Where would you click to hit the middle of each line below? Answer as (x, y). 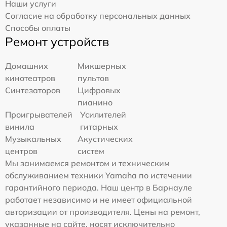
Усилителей (103, 114)
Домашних (27, 66)
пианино (95, 102)
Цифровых (99, 90)
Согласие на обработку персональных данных (98, 15)
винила (20, 126)
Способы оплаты (38, 28)
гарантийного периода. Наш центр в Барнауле (99, 187)
